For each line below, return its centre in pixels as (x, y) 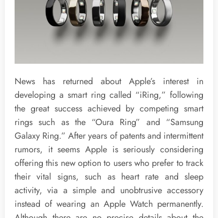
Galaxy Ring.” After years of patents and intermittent (109, 136)
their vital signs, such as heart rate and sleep (109, 177)
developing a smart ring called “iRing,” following (109, 95)
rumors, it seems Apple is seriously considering (109, 150)
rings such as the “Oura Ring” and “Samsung (109, 122)
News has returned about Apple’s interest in (109, 82)
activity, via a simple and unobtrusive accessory (109, 191)
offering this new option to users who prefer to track (109, 163)
